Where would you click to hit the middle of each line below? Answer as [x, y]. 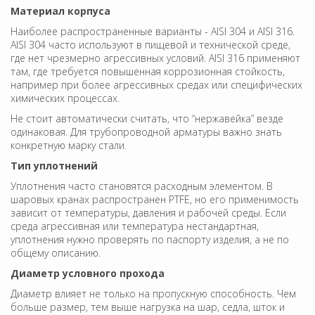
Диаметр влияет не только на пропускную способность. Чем [153, 293]
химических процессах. [65, 98]
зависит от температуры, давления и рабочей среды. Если [148, 212]
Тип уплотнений [54, 165]
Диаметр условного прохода [88, 273]
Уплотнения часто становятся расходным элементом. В [142, 186]
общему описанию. [56, 252]
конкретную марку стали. [69, 145]
